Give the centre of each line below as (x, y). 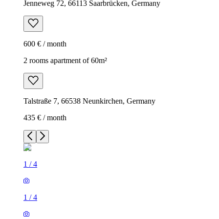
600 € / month (45, 44)
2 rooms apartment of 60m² (65, 60)
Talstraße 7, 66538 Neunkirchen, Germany (89, 101)
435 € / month (45, 117)
